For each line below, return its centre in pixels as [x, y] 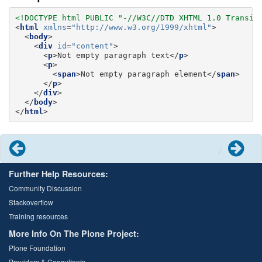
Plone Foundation [37, 248]
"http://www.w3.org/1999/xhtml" [141, 27]
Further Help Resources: [58, 174]
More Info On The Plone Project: [74, 234]
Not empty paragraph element [144, 74]
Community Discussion [45, 188]
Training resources [38, 216]
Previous [48, 145]
